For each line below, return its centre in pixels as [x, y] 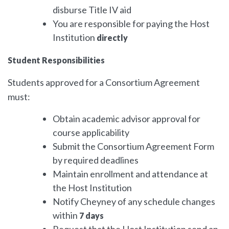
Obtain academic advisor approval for [127, 118]
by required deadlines [96, 160]
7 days [91, 215]
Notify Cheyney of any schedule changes [134, 201]
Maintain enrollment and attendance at [130, 174]
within [65, 215]
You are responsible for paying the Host [131, 23]
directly [112, 37]
